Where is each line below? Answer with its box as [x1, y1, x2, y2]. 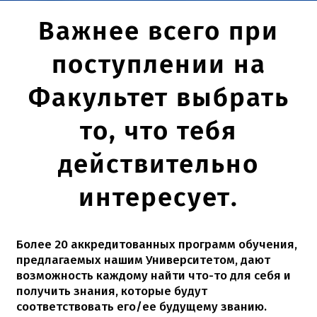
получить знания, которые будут [16, 284, 208, 299]
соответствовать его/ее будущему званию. [16, 299, 267, 315]
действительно [58, 149, 259, 180]
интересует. [79, 182, 238, 214]
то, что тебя [80, 115, 237, 147]
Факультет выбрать [28, 82, 289, 114]
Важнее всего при [38, 16, 279, 47]
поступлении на [51, 49, 266, 81]
